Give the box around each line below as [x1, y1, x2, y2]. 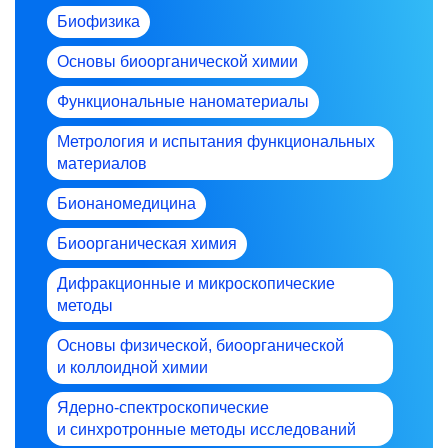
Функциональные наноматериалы [57, 92, 309, 110]
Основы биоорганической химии [57, 52, 298, 70]
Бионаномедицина [57, 194, 196, 212]
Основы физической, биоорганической [57, 336, 344, 354]
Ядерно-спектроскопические [57, 398, 269, 416]
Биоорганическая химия [57, 234, 237, 252]
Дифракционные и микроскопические [57, 274, 335, 292]
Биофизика [57, 12, 140, 30]
